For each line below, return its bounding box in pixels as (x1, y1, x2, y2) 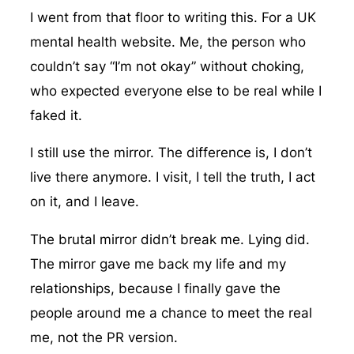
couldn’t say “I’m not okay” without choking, (29, 58, 304, 74)
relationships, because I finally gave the (29, 281, 281, 297)
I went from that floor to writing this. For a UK (29, 9, 316, 25)
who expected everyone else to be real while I (29, 82, 322, 99)
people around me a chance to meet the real (29, 305, 312, 322)
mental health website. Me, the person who (29, 33, 306, 50)
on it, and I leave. (29, 194, 139, 210)
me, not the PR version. (29, 330, 178, 346)
